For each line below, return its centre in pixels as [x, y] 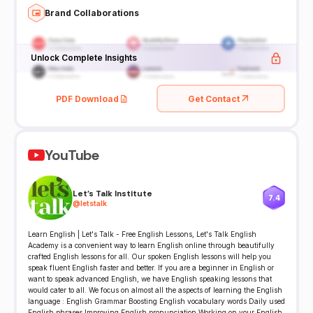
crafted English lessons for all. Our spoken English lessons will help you [150, 257]
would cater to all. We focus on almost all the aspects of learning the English [155, 290]
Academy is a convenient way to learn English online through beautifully [151, 246]
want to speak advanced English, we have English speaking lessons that [150, 279]
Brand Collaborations [92, 13]
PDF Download [87, 99]
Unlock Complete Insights [83, 57]
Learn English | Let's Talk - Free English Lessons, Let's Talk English [142, 234]
